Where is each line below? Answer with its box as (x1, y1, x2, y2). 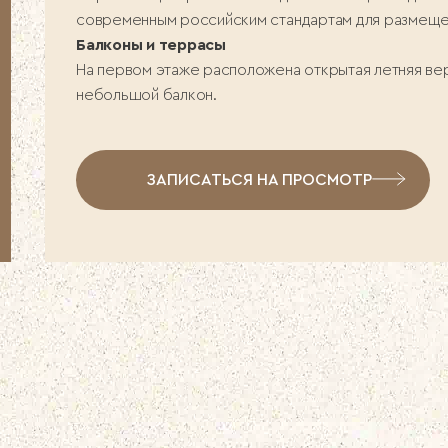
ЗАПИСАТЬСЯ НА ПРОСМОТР (146, 172, 372, 189)
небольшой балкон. (76, 87, 217, 104)
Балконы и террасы (76, 37, 226, 54)
